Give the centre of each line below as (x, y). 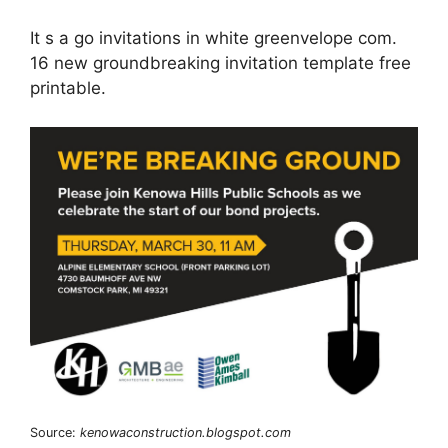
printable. (68, 88)
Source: (55, 433)
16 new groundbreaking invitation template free (220, 63)
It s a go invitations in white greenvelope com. (213, 38)
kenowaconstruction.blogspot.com (185, 433)
